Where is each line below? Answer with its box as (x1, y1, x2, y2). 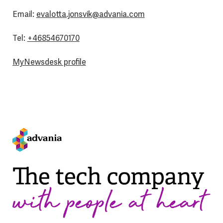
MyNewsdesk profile (12, 57, 86, 68)
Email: (12, 9, 36, 20)
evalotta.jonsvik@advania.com (36, 9, 145, 20)
